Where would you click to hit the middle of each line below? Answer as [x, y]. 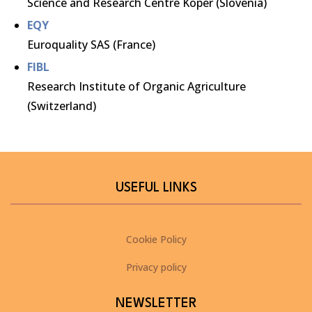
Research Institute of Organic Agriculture [136, 86]
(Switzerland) [62, 106]
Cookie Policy [156, 239]
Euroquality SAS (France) [91, 45]
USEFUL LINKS [156, 188]
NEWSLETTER [156, 304]
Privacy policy [156, 267]
